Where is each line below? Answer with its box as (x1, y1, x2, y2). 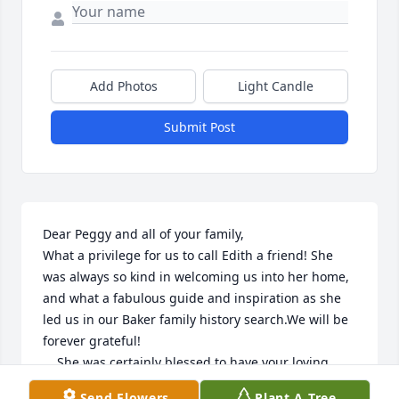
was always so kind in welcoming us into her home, (43, 267, 349, 285)
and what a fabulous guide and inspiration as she (43, 289, 341, 306)
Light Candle (238, 77, 313, 94)
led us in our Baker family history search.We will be (43, 310, 348, 328)
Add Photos (89, 77, 158, 94)
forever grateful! (43, 331, 141, 349)
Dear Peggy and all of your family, (43, 224, 244, 242)
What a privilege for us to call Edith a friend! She (43, 246, 333, 264)
